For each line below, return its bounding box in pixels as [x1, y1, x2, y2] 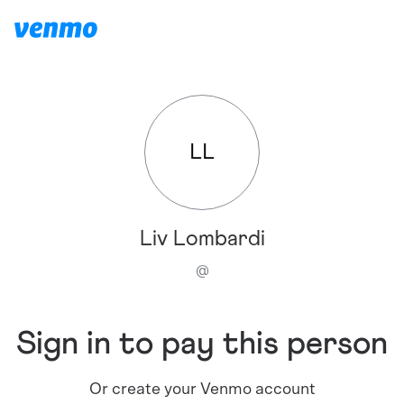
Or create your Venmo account [88, 381, 316, 398]
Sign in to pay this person [16, 328, 388, 361]
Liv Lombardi [139, 228, 265, 250]
